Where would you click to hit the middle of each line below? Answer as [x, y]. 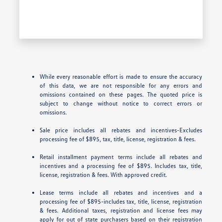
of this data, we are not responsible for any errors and [121, 85]
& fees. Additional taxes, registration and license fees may [121, 210]
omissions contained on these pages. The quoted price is [121, 94]
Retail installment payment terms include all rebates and [121, 157]
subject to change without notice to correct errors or [121, 103]
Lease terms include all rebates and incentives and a [121, 192]
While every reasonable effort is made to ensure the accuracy [121, 76]
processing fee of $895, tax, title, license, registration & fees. [117, 139]
